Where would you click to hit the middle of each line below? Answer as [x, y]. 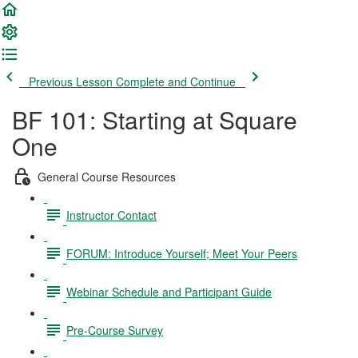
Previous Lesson [71, 82]
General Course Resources [107, 176]
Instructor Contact [111, 215]
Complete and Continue [176, 82]
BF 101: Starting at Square [155, 119]
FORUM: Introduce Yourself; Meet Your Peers [182, 253]
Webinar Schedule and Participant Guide [169, 291]
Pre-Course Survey [115, 330]
